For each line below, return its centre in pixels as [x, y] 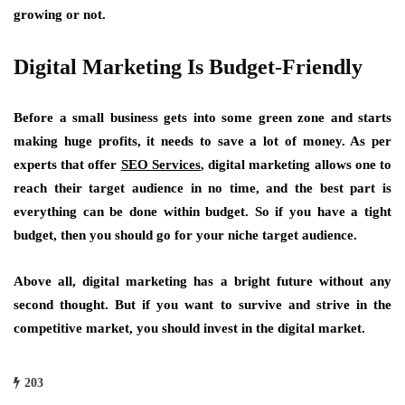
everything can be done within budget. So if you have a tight [202, 212]
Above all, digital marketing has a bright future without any [202, 282]
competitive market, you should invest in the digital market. [189, 329]
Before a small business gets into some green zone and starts [202, 118]
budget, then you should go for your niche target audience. [185, 235]
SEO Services [160, 165]
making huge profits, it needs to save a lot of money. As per [202, 141]
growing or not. [60, 15]
